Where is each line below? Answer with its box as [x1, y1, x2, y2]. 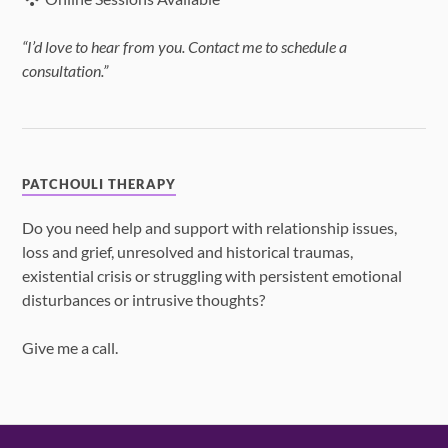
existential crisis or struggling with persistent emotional [22, 265, 403, 285]
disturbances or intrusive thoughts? [22, 289, 266, 309]
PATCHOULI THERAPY [22, 176, 177, 192]
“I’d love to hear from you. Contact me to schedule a [22, 37, 348, 57]
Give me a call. [22, 338, 119, 358]
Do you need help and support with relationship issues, [22, 217, 398, 237]
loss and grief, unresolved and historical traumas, [22, 241, 354, 261]
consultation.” [22, 61, 109, 81]
